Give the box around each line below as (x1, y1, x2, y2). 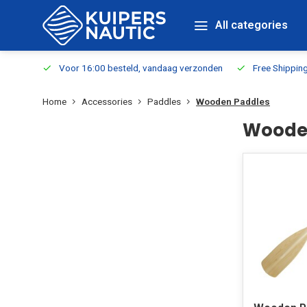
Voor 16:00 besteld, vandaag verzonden (59, 62, 223, 73)
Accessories (82, 96, 132, 107)
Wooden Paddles (196, 96, 270, 107)
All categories (215, 19, 288, 32)
